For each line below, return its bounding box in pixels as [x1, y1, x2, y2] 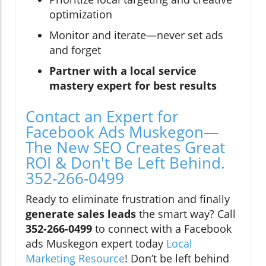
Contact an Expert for [26, 106, 179, 128]
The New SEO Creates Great [26, 137, 225, 159]
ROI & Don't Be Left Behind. [26, 152, 225, 174]
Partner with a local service [49, 64, 197, 78]
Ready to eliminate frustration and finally [26, 192, 230, 207]
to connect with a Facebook [92, 221, 232, 236]
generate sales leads [26, 207, 136, 221]
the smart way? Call [136, 207, 236, 221]
